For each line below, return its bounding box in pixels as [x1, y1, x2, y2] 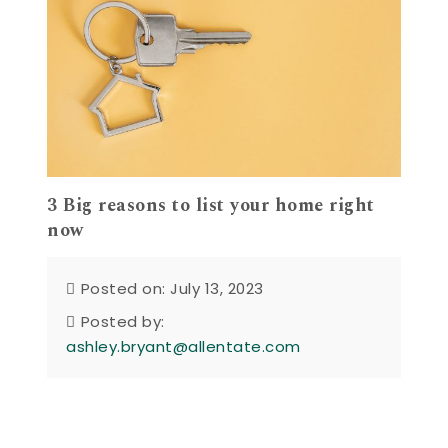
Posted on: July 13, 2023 [80, 277, 264, 299]
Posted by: [80, 310, 165, 332]
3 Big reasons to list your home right [47, 192, 375, 220]
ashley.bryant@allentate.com [66, 335, 301, 357]
